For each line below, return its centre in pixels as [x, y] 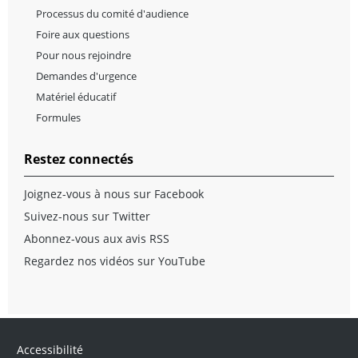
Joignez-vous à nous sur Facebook [114, 194]
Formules [58, 118]
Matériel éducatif [76, 97]
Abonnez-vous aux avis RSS [97, 239]
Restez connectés [79, 159]
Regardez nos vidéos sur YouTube [115, 261]
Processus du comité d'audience [112, 14]
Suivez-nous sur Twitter [87, 217]
